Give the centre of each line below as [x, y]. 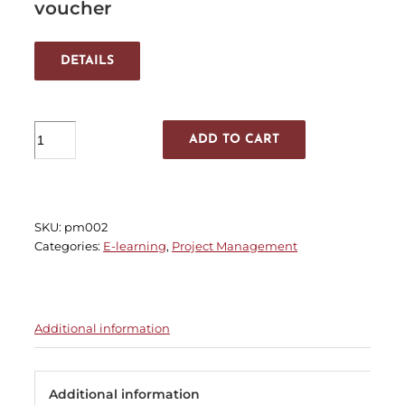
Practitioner [68, 148]
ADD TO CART [234, 139]
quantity [59, 167]
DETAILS [87, 61]
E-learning [135, 245]
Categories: [69, 245]
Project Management [235, 245]
